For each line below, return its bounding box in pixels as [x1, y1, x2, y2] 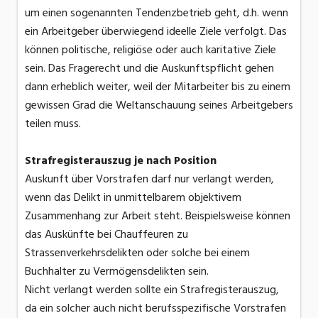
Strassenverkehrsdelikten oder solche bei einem [25, 243, 250, 262]
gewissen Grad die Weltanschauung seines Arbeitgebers [25, 95, 293, 114]
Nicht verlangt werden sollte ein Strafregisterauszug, [25, 280, 279, 299]
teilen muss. [25, 114, 81, 133]
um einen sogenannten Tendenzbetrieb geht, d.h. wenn [25, 3, 288, 22]
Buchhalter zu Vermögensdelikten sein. [25, 261, 209, 280]
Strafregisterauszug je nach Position [25, 150, 216, 170]
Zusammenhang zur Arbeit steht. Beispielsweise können [25, 206, 290, 225]
